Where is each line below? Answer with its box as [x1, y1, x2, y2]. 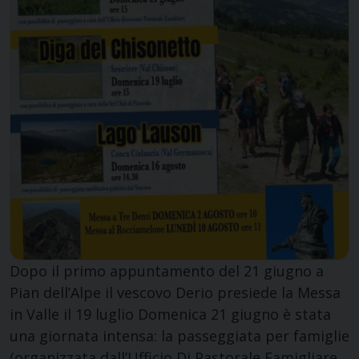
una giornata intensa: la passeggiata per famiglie [10, 326, 349, 346]
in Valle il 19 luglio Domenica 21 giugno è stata [10, 305, 331, 325]
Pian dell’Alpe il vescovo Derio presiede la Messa [10, 283, 341, 303]
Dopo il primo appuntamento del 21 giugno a [10, 261, 324, 281]
